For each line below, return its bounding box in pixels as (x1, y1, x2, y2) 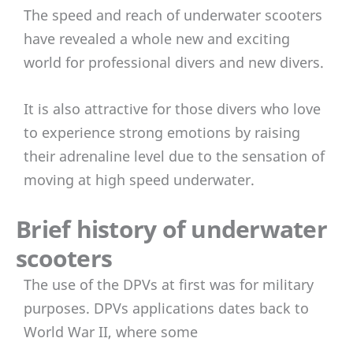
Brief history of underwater (16, 212, 327, 245)
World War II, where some (24, 321, 198, 341)
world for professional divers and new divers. (24, 53, 324, 72)
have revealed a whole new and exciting (24, 29, 290, 49)
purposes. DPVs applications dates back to (24, 298, 309, 318)
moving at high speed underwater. (24, 169, 255, 189)
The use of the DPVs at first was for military (24, 274, 314, 294)
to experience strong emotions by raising (24, 122, 300, 142)
